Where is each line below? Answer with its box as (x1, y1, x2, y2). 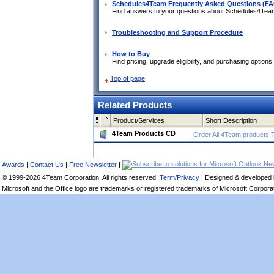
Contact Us (30, 160, 64, 168)
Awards (2, 160, 24, 168)
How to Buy (112, 50, 150, 57)
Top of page (110, 75, 145, 82)
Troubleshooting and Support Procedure (112, 29, 243, 36)
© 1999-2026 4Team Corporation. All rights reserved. (2, 174, 160, 181)
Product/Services (113, 117, 165, 124)
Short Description (206, 117, 257, 124)
